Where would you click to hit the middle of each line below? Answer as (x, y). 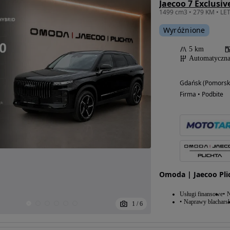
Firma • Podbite (201, 94)
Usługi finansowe (201, 194)
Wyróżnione (184, 30)
